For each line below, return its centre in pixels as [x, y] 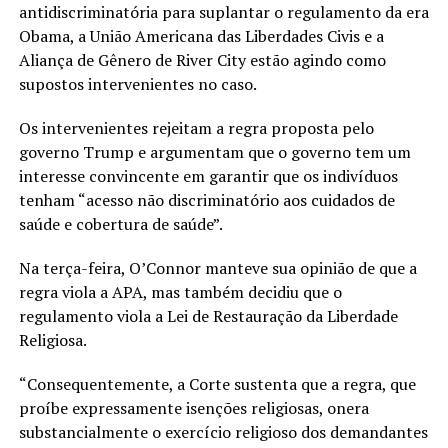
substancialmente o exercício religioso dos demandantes [223, 431]
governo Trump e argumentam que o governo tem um [214, 151]
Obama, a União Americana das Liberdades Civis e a [201, 35]
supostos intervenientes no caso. [139, 83]
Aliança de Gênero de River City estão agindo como [202, 59]
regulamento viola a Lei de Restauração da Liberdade [208, 315]
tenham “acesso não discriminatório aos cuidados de [206, 199]
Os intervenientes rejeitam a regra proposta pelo [196, 127]
